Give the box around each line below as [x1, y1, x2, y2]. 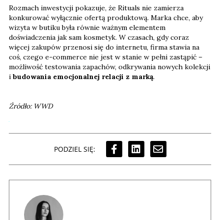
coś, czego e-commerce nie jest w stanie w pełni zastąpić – [9, 53, 202, 62]
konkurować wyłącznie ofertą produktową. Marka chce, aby [9, 13, 203, 23]
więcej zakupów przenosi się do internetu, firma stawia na [9, 43, 199, 52]
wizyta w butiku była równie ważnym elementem [9, 23, 165, 32]
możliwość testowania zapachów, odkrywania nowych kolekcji [9, 62, 210, 72]
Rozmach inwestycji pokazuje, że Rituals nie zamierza [9, 3, 184, 13]
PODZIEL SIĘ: [54, 144, 95, 154]
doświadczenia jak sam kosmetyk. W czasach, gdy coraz [9, 33, 189, 42]
